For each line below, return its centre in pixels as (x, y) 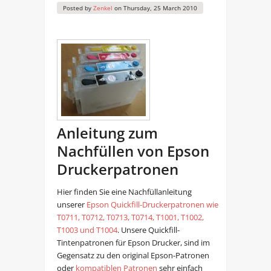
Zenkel (103, 8)
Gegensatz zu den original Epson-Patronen (133, 256)
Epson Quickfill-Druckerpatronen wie (152, 205)
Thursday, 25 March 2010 (160, 8)
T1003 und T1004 (87, 230)
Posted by (78, 8)
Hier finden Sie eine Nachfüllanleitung (124, 192)
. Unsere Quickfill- (148, 230)
